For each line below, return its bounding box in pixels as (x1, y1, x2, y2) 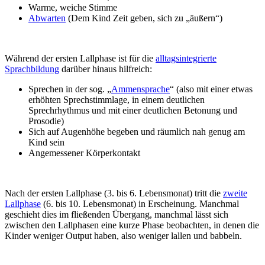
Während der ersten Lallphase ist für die (5, 53, 156, 64)
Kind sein (28, 137, 64, 148)
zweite (223, 188, 247, 199)
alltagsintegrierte (156, 53, 216, 64)
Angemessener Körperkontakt (28, 148, 140, 159)
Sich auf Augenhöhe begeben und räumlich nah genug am (28, 127, 245, 137)
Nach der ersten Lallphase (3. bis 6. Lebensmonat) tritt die (5, 188, 223, 199)
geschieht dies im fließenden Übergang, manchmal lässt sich (5, 209, 228, 220)
